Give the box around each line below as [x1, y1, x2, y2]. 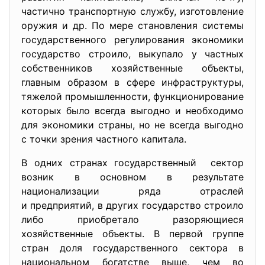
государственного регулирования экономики [21, 33, 244, 46]
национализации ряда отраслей [21, 185, 244, 197]
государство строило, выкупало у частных [21, 47, 244, 60]
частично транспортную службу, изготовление [21, 5, 244, 17]
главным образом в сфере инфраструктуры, [21, 76, 244, 88]
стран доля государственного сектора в [21, 241, 244, 254]
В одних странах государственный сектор [21, 156, 244, 169]
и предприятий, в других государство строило [21, 199, 244, 211]
